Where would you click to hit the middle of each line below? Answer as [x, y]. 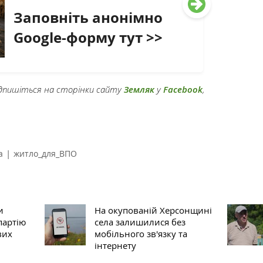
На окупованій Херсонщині [153, 210]
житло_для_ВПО [45, 154]
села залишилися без [140, 222]
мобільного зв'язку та [141, 234]
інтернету [115, 246]
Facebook [183, 90]
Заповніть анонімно [88, 18]
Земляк [139, 90]
